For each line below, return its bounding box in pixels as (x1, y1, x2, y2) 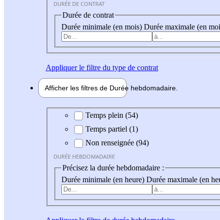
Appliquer (46, 63, 77, 72)
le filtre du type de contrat (77, 63, 158, 72)
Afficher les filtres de (45, 83, 110, 92)
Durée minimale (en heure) (61, 175, 146, 184)
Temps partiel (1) (85, 125, 138, 134)
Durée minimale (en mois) (61, 22, 144, 31)
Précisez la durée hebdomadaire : (62, 164, 164, 172)
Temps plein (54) (85, 111, 138, 120)
